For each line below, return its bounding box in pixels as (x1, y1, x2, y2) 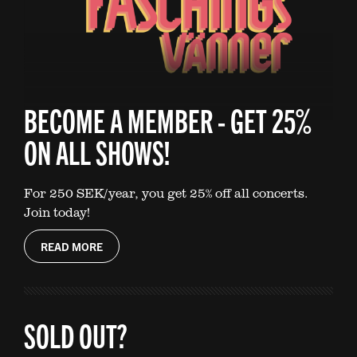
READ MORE (41, 238, 103, 253)
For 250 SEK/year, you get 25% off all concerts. (24, 183, 308, 202)
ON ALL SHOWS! (24, 131, 171, 171)
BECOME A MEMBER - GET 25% (24, 99, 312, 139)
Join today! (24, 202, 90, 221)
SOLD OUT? (24, 314, 127, 355)
